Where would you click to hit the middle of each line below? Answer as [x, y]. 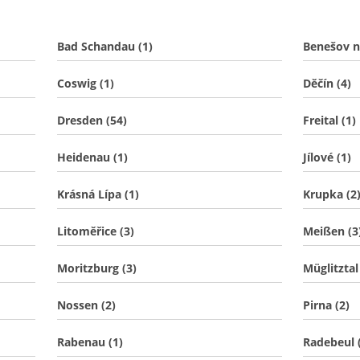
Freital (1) [330, 120]
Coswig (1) [85, 83]
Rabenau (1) [90, 342]
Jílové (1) [327, 157]
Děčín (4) [327, 83]
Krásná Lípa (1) [98, 194]
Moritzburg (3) [96, 268]
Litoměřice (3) [95, 231]
